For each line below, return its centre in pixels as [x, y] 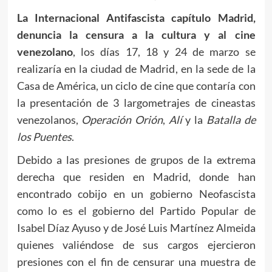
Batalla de [231, 120]
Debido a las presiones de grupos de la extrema [136, 160]
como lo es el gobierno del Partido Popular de [136, 211]
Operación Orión [122, 120]
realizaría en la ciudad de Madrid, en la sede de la [136, 69]
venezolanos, [49, 120]
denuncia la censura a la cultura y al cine [136, 35]
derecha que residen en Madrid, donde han [136, 177]
